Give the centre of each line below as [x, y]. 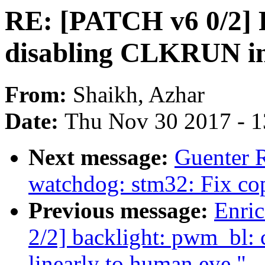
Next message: [101, 157]
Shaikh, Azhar [139, 95]
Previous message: [121, 211]
